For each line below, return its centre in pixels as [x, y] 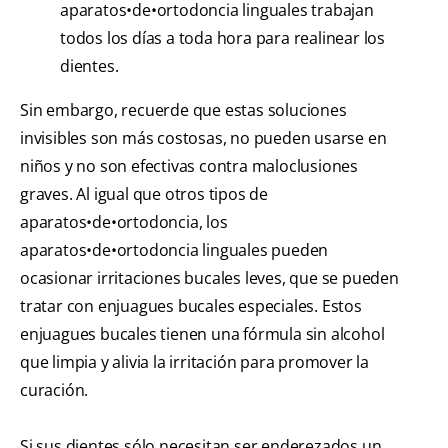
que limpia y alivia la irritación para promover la [194, 361]
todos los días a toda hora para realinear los [222, 37]
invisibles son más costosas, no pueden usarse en [203, 137]
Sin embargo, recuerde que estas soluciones [183, 109]
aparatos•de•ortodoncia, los [124, 221]
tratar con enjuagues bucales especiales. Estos [191, 305]
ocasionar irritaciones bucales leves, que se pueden [209, 277]
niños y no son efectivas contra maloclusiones [189, 165]
